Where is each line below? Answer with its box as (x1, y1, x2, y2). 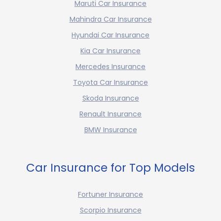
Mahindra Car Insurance (69, 14, 152, 25)
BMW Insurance (84, 125, 137, 135)
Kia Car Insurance (80, 46, 141, 56)
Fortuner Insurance (78, 189, 143, 200)
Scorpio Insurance (79, 205, 142, 216)
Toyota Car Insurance (73, 77, 148, 88)
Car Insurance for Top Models (26, 160, 195, 176)
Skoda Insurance (82, 93, 139, 104)
